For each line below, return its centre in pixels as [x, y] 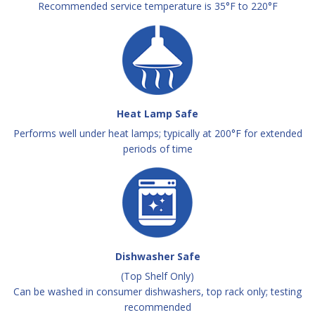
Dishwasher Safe [157, 257]
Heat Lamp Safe [157, 114]
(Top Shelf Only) [157, 276]
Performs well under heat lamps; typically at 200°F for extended [157, 134]
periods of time [157, 149]
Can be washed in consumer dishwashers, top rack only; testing [157, 292]
